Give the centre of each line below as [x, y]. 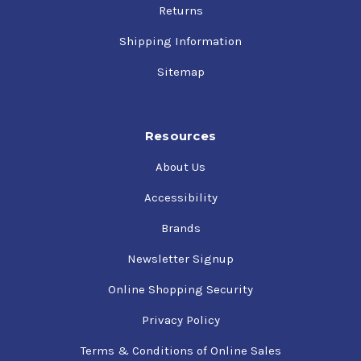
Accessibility [180, 198]
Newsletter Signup [180, 259]
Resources [180, 136]
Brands [180, 228]
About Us [180, 167]
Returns [180, 11]
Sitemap [180, 72]
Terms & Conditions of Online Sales [180, 351]
